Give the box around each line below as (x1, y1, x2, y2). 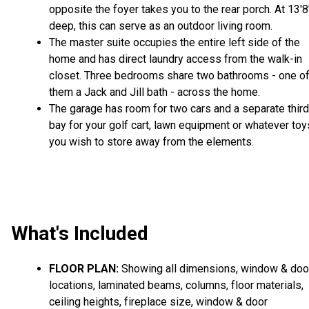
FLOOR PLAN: (49, 261, 119, 275)
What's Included (11, 221, 148, 245)
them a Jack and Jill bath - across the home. (49, 86, 260, 99)
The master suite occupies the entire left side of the (49, 36, 300, 50)
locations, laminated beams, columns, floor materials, (49, 278, 303, 292)
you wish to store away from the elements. (49, 135, 254, 149)
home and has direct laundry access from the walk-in (49, 52, 302, 66)
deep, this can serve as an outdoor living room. (49, 19, 272, 33)
